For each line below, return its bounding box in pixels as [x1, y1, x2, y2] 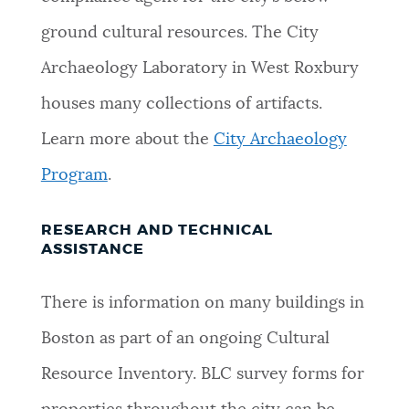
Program [40, 167, 108, 184]
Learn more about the [40, 131, 214, 149]
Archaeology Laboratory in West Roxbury [40, 60, 359, 78]
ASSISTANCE [40, 241, 144, 257]
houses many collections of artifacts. [40, 96, 322, 113]
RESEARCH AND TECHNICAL [40, 222, 273, 237]
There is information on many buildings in [40, 294, 364, 311]
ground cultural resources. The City [40, 25, 319, 42]
